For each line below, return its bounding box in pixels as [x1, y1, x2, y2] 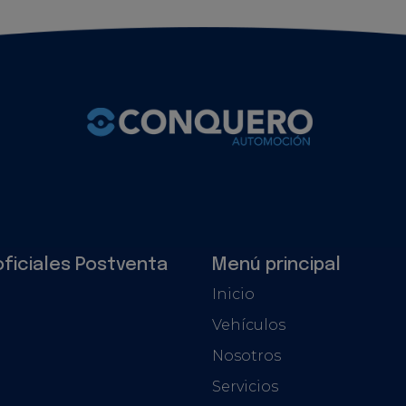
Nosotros [212, 346, 281, 364]
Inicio [212, 285, 255, 303]
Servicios [212, 377, 278, 395]
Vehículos [212, 315, 285, 333]
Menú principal [212, 255, 341, 275]
